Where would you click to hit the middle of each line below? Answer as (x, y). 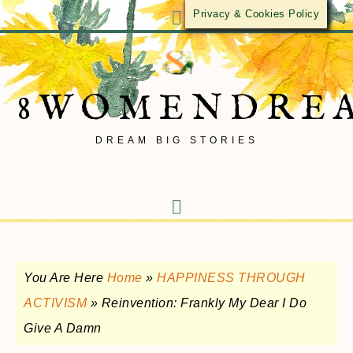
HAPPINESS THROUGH (231, 278)
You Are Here (65, 278)
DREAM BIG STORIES (176, 140)
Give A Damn (63, 328)
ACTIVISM (55, 303)
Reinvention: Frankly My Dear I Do (204, 303)
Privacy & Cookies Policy (256, 14)
